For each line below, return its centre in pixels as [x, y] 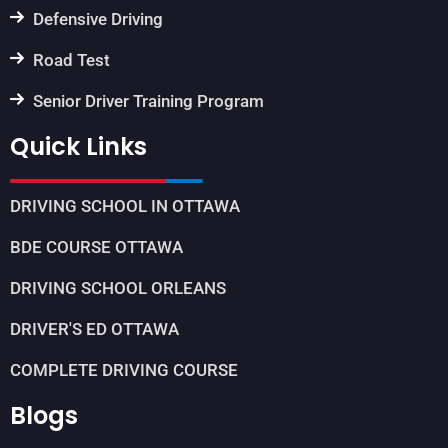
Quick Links [78, 147]
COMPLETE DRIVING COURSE [124, 370]
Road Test [71, 60]
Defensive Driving [97, 19]
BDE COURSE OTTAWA [96, 247]
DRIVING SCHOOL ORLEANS [118, 288]
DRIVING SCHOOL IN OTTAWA [125, 206]
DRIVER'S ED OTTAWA [94, 329]
